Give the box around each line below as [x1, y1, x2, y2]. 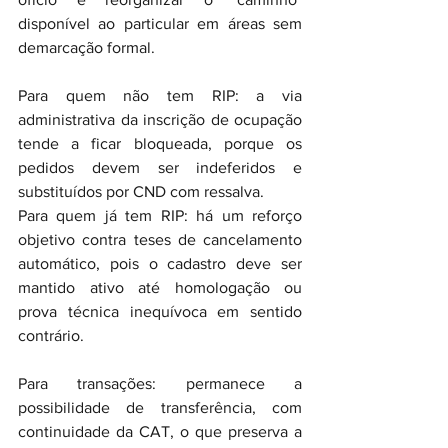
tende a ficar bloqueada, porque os [18, 135, 302, 152]
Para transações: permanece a [18, 375, 302, 392]
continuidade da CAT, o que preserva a [18, 423, 302, 440]
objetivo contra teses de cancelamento [18, 231, 302, 248]
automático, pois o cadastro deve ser [18, 255, 302, 272]
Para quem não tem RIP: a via [18, 87, 302, 104]
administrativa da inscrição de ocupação [18, 111, 302, 128]
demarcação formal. [18, 39, 155, 56]
